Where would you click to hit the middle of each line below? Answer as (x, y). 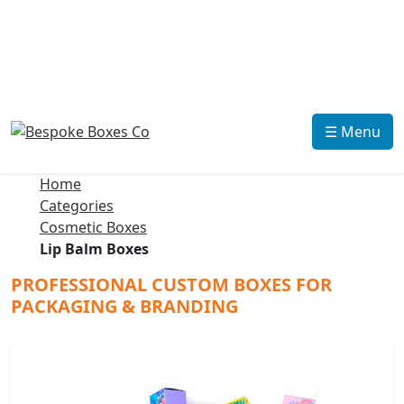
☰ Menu (353, 132)
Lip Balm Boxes (94, 249)
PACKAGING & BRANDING (124, 306)
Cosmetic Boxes (93, 227)
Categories (77, 206)
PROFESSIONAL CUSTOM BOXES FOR (171, 285)
